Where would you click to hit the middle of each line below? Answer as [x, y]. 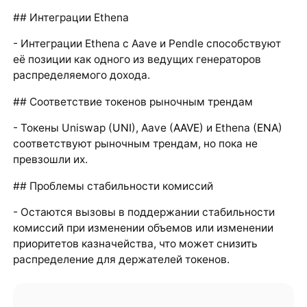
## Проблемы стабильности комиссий [113, 186]
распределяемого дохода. [81, 75]
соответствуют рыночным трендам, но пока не [135, 144]
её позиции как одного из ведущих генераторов [137, 60]
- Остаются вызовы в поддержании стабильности [144, 212]
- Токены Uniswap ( [62, 128]
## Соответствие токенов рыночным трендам [133, 101]
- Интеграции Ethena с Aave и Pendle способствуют [147, 44]
